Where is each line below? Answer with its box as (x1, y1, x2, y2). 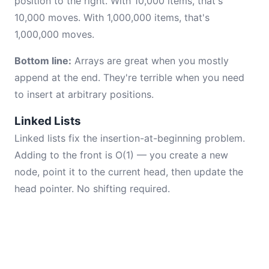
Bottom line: (14, 55, 71, 67)
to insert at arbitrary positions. (14, 88, 154, 100)
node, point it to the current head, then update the (14, 166, 243, 178)
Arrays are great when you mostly (71, 55, 229, 67)
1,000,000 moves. (14, 28, 94, 40)
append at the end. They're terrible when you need (14, 71, 244, 83)
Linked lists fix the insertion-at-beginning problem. (14, 132, 245, 144)
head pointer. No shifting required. (14, 183, 170, 195)
